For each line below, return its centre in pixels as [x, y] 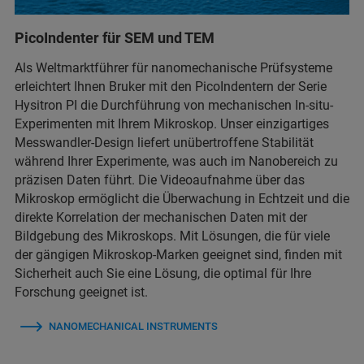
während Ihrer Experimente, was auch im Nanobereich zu [176, 161]
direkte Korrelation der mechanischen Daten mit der [161, 217]
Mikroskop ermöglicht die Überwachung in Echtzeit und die [182, 199]
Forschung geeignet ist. [81, 292]
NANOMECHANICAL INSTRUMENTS [133, 326]
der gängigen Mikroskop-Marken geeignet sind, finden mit [178, 255]
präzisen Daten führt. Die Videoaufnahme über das [160, 180]
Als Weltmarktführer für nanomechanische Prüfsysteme [173, 68]
